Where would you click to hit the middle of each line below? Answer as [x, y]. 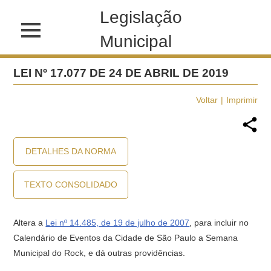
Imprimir [242, 100]
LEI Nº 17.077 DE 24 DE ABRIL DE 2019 [121, 73]
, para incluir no [219, 223]
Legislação [141, 17]
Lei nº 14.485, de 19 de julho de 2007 [118, 223]
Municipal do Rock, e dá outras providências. [100, 253]
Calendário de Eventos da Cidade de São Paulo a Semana [126, 238]
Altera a [30, 223]
